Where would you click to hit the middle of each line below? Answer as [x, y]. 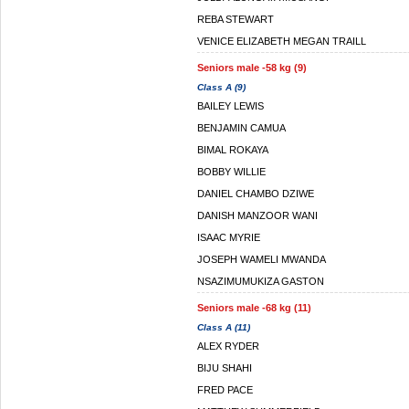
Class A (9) [221, 87]
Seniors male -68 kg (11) [254, 308]
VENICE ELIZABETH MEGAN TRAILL [282, 41]
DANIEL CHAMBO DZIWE [256, 194]
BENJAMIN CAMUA [241, 128]
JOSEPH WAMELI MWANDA [262, 259]
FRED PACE [225, 390]
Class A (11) [224, 327]
